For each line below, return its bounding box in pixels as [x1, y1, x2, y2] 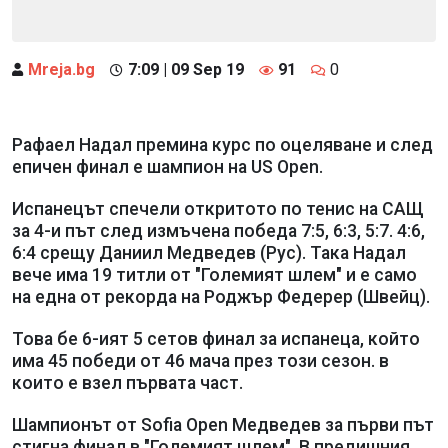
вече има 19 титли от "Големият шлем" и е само [12, 264, 417, 285]
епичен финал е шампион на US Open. [12, 156, 327, 177]
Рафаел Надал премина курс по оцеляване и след [12, 134, 433, 155]
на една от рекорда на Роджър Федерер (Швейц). [12, 286, 430, 307]
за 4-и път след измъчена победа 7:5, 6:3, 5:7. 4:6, [12, 220, 425, 241]
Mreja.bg [28, 59, 95, 79]
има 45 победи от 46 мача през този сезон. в [12, 350, 389, 371]
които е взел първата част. [12, 372, 243, 393]
